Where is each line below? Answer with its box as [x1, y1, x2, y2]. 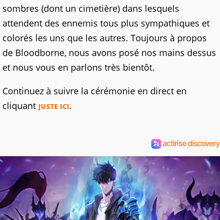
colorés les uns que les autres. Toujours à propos [2, 32, 207, 44]
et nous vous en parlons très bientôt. [2, 61, 155, 74]
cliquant [2, 100, 38, 112]
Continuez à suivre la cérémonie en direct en [2, 85, 187, 97]
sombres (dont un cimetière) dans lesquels [2, 2, 179, 15]
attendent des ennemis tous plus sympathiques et [2, 17, 210, 29]
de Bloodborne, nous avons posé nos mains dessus [2, 47, 216, 59]
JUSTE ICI [38, 102, 69, 111]
